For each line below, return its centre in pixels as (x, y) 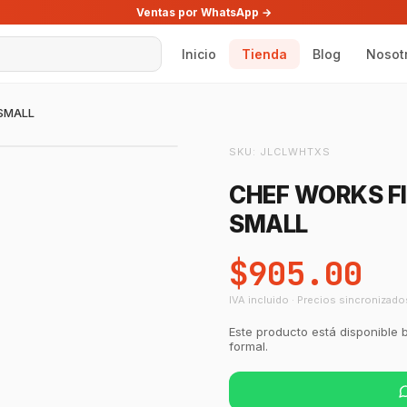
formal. (248, 347)
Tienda (264, 54)
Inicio (199, 54)
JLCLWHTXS (295, 152)
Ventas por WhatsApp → (203, 12)
